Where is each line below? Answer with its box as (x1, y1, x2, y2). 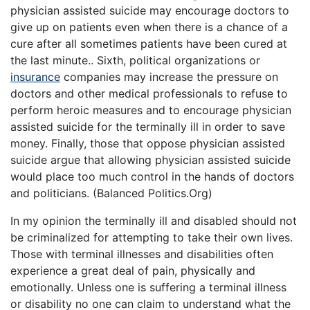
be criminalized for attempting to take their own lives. (10, 230, 293, 245)
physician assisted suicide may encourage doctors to (10, 3, 289, 18)
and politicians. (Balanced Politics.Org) (10, 186, 212, 201)
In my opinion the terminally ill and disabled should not (10, 214, 297, 228)
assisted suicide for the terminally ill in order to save (10, 120, 285, 134)
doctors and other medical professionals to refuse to (10, 86, 288, 101)
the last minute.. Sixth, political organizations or (10, 53, 260, 68)
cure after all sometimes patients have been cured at (10, 37, 287, 51)
